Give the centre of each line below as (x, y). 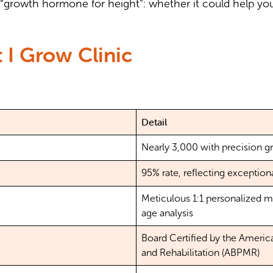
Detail (154, 122)
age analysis (168, 213)
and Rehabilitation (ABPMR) (201, 253)
